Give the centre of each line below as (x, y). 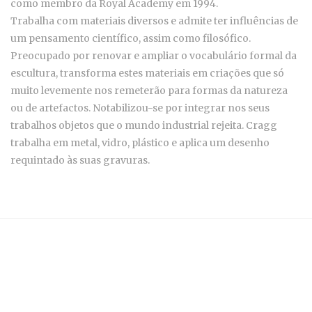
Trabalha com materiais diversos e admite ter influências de (154, 21)
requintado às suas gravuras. (80, 161)
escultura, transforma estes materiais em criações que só (147, 73)
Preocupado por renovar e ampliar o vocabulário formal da (154, 56)
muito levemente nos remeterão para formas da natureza (149, 91)
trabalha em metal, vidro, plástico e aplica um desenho (140, 143)
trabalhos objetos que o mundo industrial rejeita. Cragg (144, 126)
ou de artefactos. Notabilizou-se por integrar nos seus (140, 108)
